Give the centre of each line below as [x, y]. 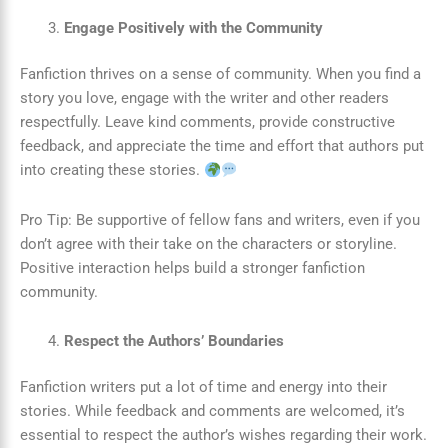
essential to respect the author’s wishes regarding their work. [223, 435]
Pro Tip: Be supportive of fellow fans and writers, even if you [220, 219]
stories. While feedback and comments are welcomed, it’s [212, 411]
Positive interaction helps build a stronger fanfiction [192, 267]
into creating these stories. [112, 170]
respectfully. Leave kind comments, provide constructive [207, 122]
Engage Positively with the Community [193, 28]
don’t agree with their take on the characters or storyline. [208, 243]
